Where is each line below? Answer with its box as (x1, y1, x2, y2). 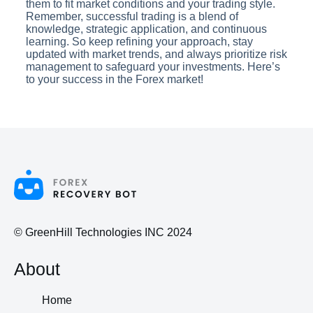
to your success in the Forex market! (25, 73, 203, 86)
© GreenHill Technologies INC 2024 (14, 226, 192, 239)
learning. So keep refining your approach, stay (25, 36, 253, 48)
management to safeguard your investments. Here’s (25, 61, 280, 73)
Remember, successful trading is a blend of (25, 10, 238, 23)
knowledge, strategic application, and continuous (25, 23, 267, 36)
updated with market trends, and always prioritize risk (25, 48, 287, 61)
